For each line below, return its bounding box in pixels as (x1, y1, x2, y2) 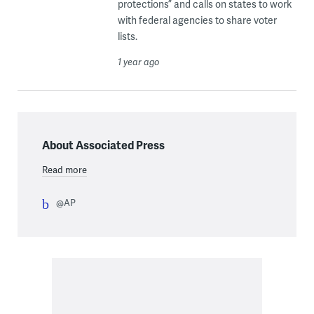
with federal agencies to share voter (117, 13, 277, 27)
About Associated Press (41, 137, 165, 153)
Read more (41, 163, 87, 177)
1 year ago (117, 55, 160, 69)
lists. (117, 29, 137, 43)
